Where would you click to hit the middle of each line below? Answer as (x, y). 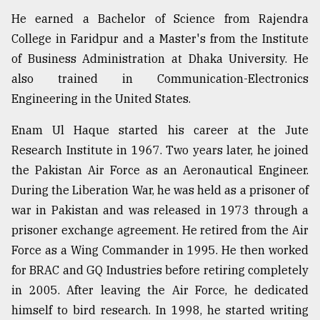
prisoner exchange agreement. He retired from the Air (160, 230)
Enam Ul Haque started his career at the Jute (160, 130)
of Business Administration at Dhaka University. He (160, 59)
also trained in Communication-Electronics (160, 79)
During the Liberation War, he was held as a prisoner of (160, 190)
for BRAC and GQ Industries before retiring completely (160, 270)
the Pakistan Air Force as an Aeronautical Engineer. (160, 170)
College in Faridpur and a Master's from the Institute (160, 39)
